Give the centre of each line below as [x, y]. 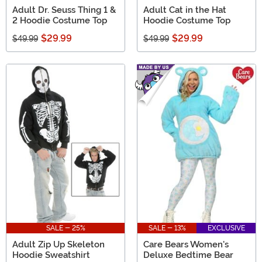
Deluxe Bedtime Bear [188, 255]
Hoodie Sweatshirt [51, 255]
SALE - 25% [65, 228]
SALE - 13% [167, 228]
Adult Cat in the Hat [185, 10]
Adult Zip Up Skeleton [58, 244]
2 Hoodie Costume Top [60, 21]
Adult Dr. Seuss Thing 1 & [64, 10]
